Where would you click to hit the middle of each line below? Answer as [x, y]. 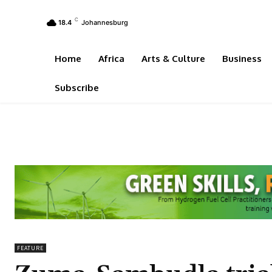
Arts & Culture [173, 59]
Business [242, 59]
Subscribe [77, 88]
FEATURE [30, 248]
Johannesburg [105, 22]
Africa [111, 59]
